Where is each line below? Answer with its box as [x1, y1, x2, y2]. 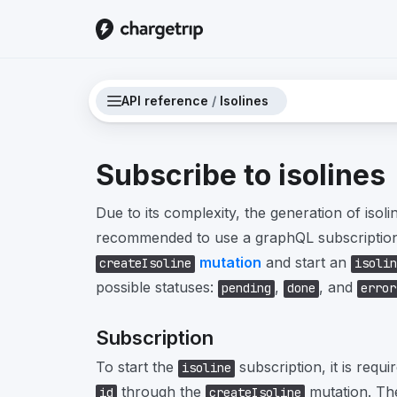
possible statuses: [96, 278, 218, 296]
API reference [121, 92, 212, 108]
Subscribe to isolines [96, 158, 385, 192]
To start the [96, 358, 178, 376]
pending [222, 280, 271, 296]
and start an [261, 253, 351, 271]
